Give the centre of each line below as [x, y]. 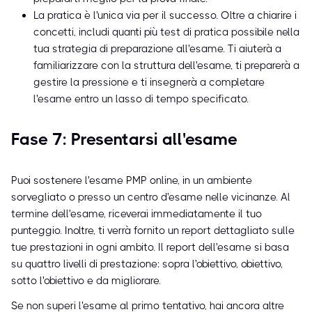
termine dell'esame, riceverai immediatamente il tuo [136, 214]
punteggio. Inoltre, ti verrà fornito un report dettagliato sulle [153, 231]
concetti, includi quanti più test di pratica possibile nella [166, 32]
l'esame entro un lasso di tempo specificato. [141, 99]
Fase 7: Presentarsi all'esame [124, 140]
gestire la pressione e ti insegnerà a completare [149, 83]
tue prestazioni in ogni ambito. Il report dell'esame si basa [150, 248]
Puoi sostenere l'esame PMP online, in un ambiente [132, 181]
